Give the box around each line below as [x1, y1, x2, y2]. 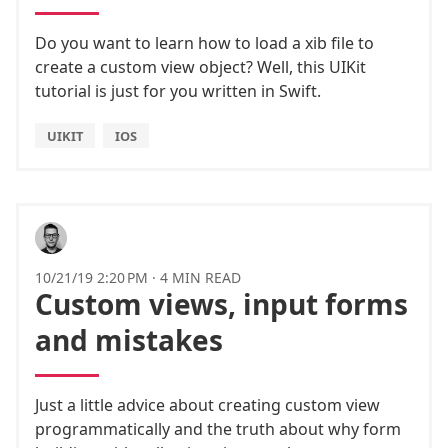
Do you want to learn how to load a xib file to [35, 31, 374, 54]
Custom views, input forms [35, 284, 408, 323]
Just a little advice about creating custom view [35, 393, 380, 416]
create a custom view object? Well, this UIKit [35, 55, 366, 78]
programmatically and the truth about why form [35, 417, 401, 440]
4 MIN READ [160, 267, 241, 287]
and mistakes [35, 320, 223, 359]
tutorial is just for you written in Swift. [35, 79, 321, 102]
